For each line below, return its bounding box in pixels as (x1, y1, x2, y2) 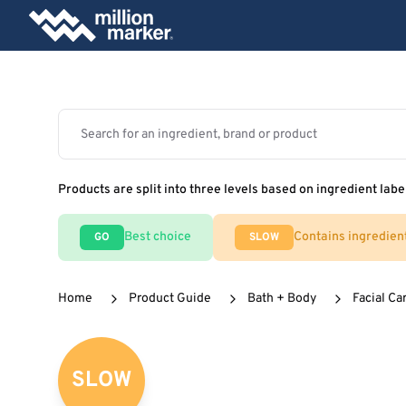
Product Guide (129, 291, 211, 306)
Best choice (124, 229, 191, 245)
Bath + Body (247, 291, 316, 306)
